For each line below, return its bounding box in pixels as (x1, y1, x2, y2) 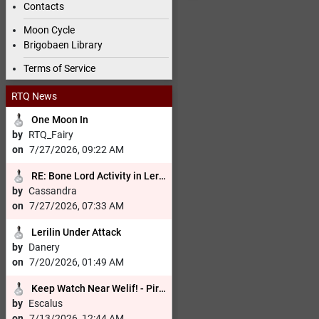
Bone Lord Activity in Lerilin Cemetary (48, 170, 159, 182)
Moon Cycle (23, 24, 75, 36)
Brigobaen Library (23, 39, 103, 51)
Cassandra (28, 185, 77, 197)
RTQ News (11, 90, 57, 102)
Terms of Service (23, 63, 95, 75)
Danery (28, 241, 60, 253)
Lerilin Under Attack (31, 226, 121, 239)
